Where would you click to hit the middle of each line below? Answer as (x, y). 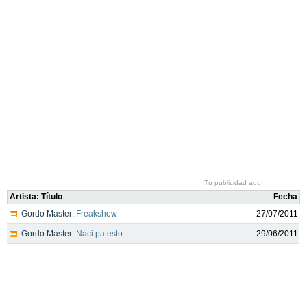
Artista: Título (36, 197)
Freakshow (97, 214)
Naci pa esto (99, 234)
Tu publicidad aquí (234, 183)
